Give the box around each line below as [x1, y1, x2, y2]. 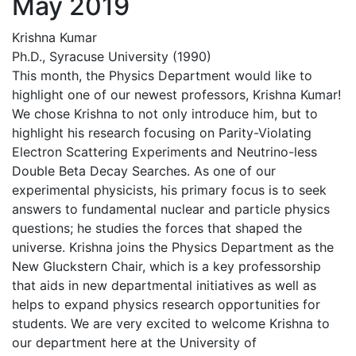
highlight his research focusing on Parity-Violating [12, 124, 311, 141]
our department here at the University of [12, 334, 257, 350]
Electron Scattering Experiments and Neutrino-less [12, 143, 317, 160]
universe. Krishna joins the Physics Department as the [12, 238, 334, 255]
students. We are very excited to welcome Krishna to [12, 315, 330, 331]
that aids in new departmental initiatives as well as [12, 277, 316, 293]
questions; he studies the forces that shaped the [12, 219, 302, 236]
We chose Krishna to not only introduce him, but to [12, 105, 318, 122]
